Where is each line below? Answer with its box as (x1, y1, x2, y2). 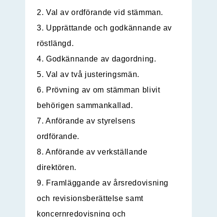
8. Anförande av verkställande (37, 148, 148, 156)
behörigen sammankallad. (37, 101, 133, 110)
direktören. (37, 163, 77, 172)
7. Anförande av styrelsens (37, 117, 136, 125)
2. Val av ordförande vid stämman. (37, 8, 164, 17)
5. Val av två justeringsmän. (37, 70, 139, 79)
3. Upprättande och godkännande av (37, 24, 172, 32)
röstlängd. (37, 39, 74, 48)
